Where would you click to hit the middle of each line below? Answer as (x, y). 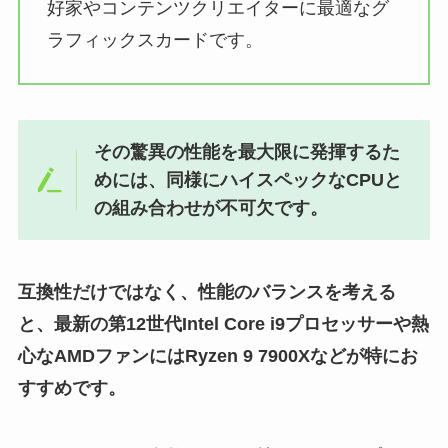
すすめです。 (71, 387)
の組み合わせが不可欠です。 (211, 208)
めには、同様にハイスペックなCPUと (248, 180)
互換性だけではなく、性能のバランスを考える (206, 291)
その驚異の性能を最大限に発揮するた (247, 152)
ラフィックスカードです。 (154, 39)
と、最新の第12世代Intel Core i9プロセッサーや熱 (223, 323)
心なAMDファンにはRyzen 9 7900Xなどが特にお (217, 355)
